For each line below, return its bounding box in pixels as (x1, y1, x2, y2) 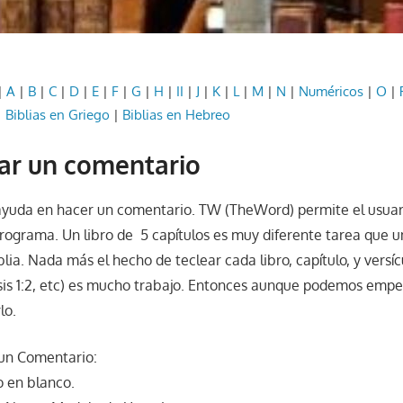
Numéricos (299, 83, 364, 101)
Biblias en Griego (5, 106, 111, 124)
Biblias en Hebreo (122, 106, 231, 124)
